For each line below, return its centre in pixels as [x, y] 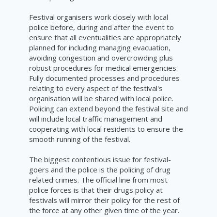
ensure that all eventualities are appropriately [105, 38]
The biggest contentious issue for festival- [100, 160]
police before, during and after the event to [101, 27]
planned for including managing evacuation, [100, 48]
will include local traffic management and [96, 119]
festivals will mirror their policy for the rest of [104, 200]
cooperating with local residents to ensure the [106, 129]
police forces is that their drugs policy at [96, 190]
